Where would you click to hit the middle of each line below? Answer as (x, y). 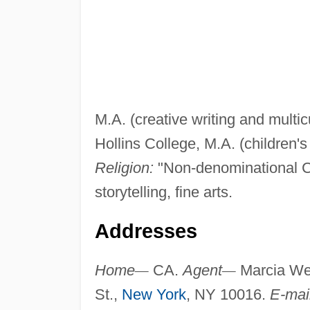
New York (154, 295)
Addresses (146, 231)
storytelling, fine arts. (163, 192)
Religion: (124, 168)
